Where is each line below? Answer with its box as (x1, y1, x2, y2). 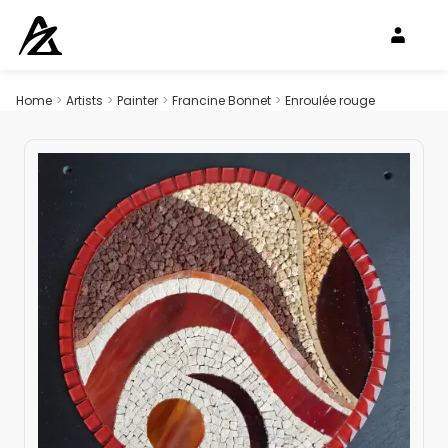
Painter (117, 92, 158, 109)
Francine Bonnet (172, 92, 271, 109)
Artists (66, 92, 103, 109)
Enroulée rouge (285, 92, 375, 109)
